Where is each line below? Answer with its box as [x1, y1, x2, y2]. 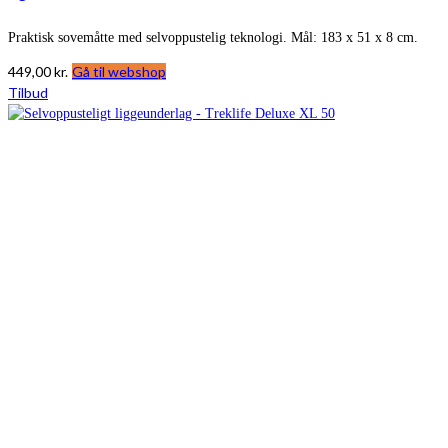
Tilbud [8, 84, 48, 102]
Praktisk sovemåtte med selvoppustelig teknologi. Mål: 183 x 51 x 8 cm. [8, 30, 418, 46]
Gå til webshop [72, 63, 166, 81]
